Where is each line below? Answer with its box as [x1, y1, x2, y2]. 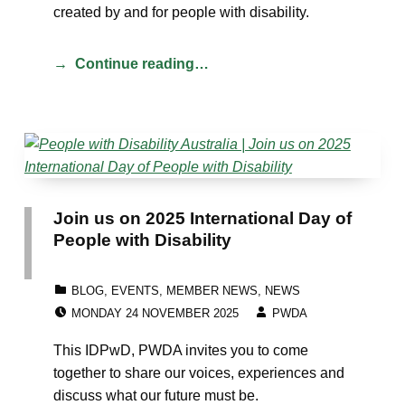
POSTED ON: [71, 295, 145, 309]
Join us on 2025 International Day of [52, 207, 352, 228]
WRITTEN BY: [271, 295, 348, 309]
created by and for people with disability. [52, 4, 316, 20]
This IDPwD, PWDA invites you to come [52, 342, 308, 358]
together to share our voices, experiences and [52, 364, 344, 381]
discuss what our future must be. [52, 387, 259, 403]
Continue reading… [74, 55, 209, 71]
